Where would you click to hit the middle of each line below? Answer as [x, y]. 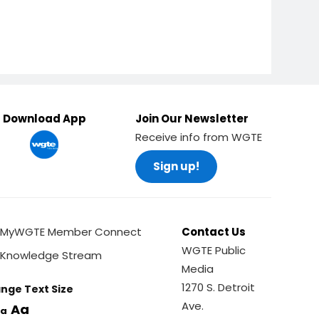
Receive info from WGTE [198, 137]
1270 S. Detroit [219, 287]
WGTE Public [214, 250]
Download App [44, 119]
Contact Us [214, 232]
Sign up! [176, 166]
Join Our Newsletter [192, 119]
